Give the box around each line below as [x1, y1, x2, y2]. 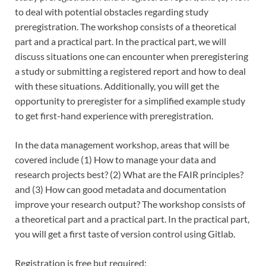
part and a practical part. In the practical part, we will [15, 36, 226, 47]
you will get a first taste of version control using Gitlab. [15, 228, 235, 239]
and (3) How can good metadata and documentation [15, 183, 226, 195]
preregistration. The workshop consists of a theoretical [15, 21, 236, 32]
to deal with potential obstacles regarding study [15, 6, 208, 17]
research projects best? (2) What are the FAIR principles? [15, 169, 243, 180]
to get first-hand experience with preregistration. [15, 110, 213, 121]
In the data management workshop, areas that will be [15, 139, 229, 150]
